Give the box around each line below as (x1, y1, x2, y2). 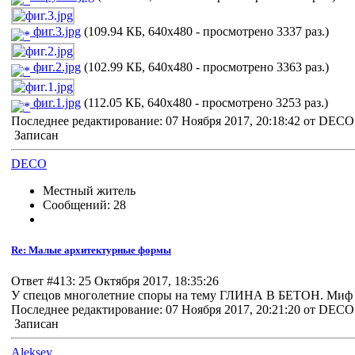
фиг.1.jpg (30, 95, 81, 109)
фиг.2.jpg (30, 59, 81, 74)
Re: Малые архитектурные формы (11, 244, 171, 257)
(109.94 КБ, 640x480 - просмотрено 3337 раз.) (81, 24, 329, 38)
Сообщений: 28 (43, 197, 126, 212)
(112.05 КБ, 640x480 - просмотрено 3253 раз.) (81, 95, 328, 109)
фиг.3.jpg (30, 24, 81, 38)
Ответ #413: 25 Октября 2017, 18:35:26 (11, 274, 219, 288)
